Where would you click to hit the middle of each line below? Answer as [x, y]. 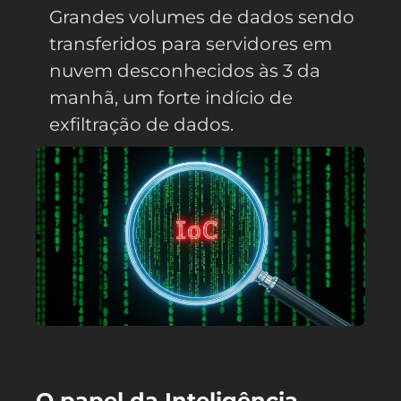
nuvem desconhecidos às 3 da [185, 70]
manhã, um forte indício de [171, 97]
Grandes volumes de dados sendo [202, 17]
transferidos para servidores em [191, 43]
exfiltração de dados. [141, 124]
